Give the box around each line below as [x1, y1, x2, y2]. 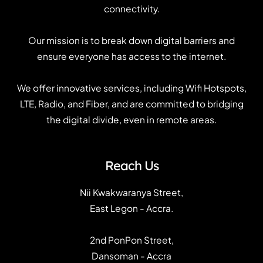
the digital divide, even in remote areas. [46, 114, 217, 126]
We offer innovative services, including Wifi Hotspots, [16, 82, 247, 94]
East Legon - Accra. [90, 202, 173, 214]
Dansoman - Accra [92, 249, 171, 261]
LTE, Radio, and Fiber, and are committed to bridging [19, 98, 244, 110]
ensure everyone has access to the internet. [37, 50, 226, 62]
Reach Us [104, 157, 159, 174]
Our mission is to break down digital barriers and [28, 35, 235, 46]
